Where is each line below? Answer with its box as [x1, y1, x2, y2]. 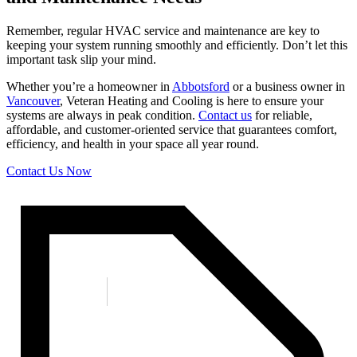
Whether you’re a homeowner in [6, 79, 172, 93]
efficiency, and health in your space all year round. [6, 136, 259, 151]
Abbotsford [172, 79, 229, 93]
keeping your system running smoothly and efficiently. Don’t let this [6, 37, 347, 52]
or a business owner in [229, 79, 345, 93]
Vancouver [6, 93, 60, 108]
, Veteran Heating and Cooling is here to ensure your [60, 93, 324, 108]
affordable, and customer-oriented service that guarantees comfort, [6, 122, 337, 136]
